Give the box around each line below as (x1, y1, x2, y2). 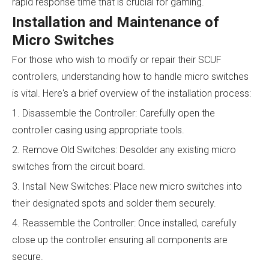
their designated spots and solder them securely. (12, 197, 216, 209)
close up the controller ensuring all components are (12, 234, 228, 246)
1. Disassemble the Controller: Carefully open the (12, 107, 215, 119)
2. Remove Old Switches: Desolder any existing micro (12, 144, 236, 156)
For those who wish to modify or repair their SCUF (12, 53, 222, 65)
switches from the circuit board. (12, 160, 145, 172)
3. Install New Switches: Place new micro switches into (12, 180, 242, 192)
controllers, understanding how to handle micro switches (12, 70, 249, 82)
